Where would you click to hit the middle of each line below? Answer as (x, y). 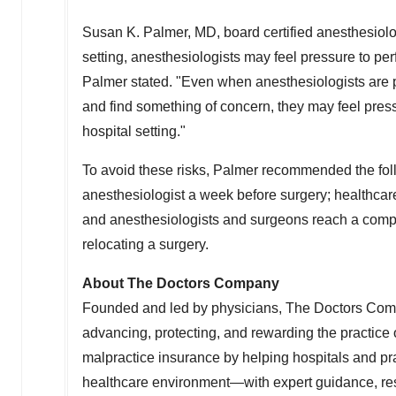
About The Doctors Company (181, 283)
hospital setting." (134, 131)
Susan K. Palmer (135, 32)
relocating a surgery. (145, 244)
